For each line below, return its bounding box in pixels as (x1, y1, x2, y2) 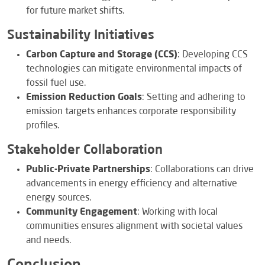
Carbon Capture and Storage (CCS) (26, 50, 177, 60)
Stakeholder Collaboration (7, 143, 163, 157)
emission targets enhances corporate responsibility (26, 106, 237, 117)
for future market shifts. (26, 6, 124, 16)
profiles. (26, 121, 59, 131)
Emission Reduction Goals (26, 92, 142, 102)
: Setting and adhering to (142, 92, 245, 102)
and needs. (26, 235, 71, 245)
